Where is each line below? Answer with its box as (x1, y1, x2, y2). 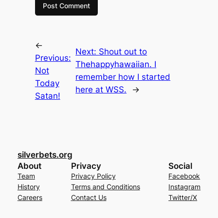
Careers (17, 193, 42, 201)
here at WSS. (75, 85, 127, 95)
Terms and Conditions (71, 182, 140, 191)
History (17, 182, 40, 191)
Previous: (35, 53, 71, 63)
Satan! (35, 91, 60, 101)
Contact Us (71, 193, 107, 201)
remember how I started (75, 72, 171, 82)
